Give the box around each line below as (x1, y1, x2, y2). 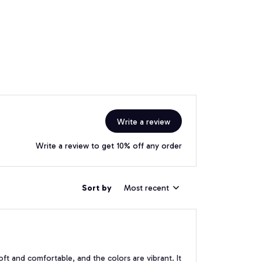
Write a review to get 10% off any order (36, 141, 182, 151)
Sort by (82, 182, 112, 193)
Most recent (124, 182, 169, 193)
